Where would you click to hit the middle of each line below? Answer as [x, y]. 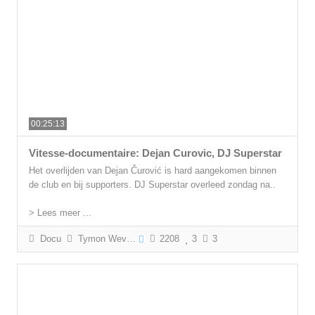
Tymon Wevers [100, 239]
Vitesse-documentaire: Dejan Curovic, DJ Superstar [156, 153]
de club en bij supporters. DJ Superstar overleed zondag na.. [153, 185]
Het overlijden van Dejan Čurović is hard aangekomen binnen [153, 171]
